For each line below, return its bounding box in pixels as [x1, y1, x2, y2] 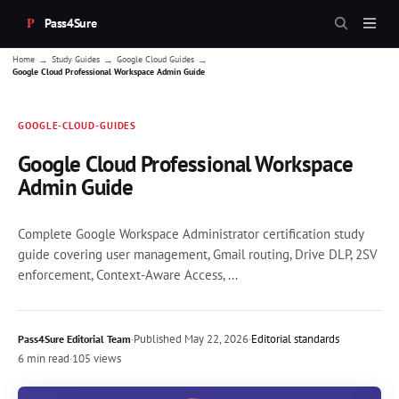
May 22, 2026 [182, 330, 248, 346]
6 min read [18, 350, 69, 366]
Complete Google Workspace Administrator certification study [18, 224, 363, 242]
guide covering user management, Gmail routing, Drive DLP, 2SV [18, 245, 378, 263]
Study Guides [52, 53, 100, 65]
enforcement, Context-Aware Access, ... [18, 265, 238, 283]
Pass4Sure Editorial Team [18, 331, 131, 346]
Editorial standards [251, 330, 339, 346]
